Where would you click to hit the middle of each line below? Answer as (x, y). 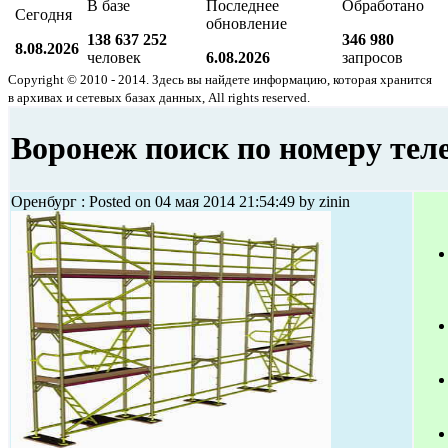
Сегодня (43, 14)
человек (114, 57)
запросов (372, 57)
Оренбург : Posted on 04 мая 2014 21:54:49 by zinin (180, 201)
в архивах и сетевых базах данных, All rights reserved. (159, 97)
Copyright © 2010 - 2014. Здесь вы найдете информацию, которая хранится (220, 79)
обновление (246, 23)
